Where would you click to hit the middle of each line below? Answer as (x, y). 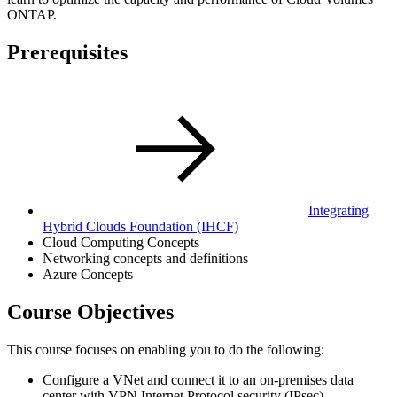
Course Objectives (90, 311)
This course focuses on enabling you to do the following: (166, 349)
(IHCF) (218, 226)
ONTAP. (32, 14)
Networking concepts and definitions (145, 258)
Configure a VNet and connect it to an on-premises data (198, 379)
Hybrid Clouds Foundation (120, 226)
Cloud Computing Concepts (121, 242)
